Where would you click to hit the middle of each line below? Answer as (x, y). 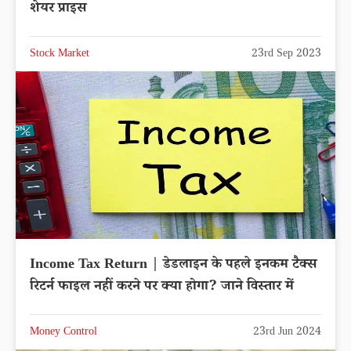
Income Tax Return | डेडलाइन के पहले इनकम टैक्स (173, 266)
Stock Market (60, 54)
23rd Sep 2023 (286, 54)
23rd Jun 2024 (287, 333)
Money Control (63, 333)
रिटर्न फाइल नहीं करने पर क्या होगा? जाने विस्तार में (162, 288)
